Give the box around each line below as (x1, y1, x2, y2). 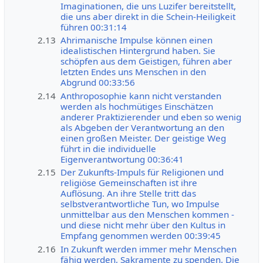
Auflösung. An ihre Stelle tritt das (60, 187, 197, 200)
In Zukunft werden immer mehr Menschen (60, 242, 237, 255)
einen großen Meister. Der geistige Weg (60, 131, 227, 144)
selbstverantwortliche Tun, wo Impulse (60, 198, 220, 210)
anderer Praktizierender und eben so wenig (60, 110, 242, 123)
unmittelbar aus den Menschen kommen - (60, 208, 235, 221)
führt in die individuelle (60, 142, 157, 154)
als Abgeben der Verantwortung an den (60, 121, 225, 133)
